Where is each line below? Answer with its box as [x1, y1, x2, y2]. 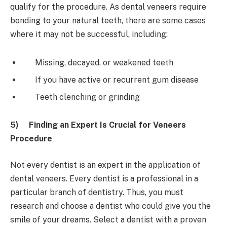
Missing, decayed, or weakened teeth [23, 57, 173, 67]
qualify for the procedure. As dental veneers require [10, 2, 206, 12]
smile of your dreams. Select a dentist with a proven [10, 214, 206, 224]
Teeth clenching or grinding [23, 92, 140, 102]
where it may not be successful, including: [10, 29, 168, 39]
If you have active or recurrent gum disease [23, 74, 199, 85]
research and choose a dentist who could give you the [10, 201, 211, 211]
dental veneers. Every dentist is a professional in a [10, 173, 198, 183]
